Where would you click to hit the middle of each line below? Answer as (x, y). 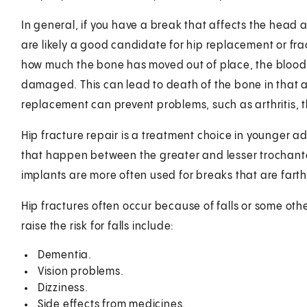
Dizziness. (63, 288)
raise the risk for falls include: (98, 226)
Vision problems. (81, 271)
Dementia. (64, 255)
